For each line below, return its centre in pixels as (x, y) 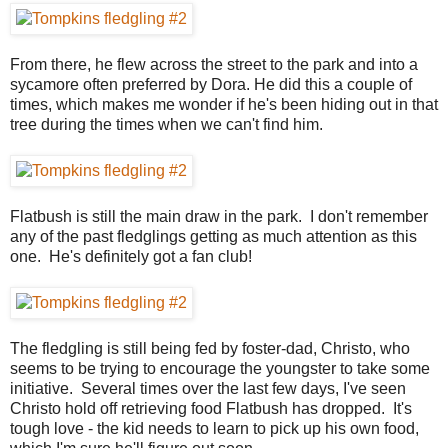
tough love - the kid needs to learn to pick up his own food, (214, 428)
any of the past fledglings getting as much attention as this (213, 236)
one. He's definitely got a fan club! (131, 256)
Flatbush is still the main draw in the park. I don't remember (219, 216)
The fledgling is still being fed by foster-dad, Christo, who (210, 348)
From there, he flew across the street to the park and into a (214, 64)
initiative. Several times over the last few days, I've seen (208, 388)
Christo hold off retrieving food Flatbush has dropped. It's (211, 408)
